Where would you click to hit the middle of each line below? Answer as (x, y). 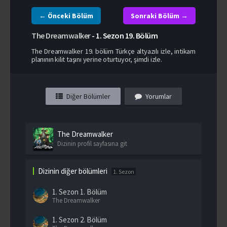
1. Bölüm (93, 192)
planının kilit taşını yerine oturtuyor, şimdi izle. (97, 59)
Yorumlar (158, 96)
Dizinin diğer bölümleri (73, 171)
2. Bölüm (93, 219)
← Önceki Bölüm (66, 15)
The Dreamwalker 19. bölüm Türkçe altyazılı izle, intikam (113, 51)
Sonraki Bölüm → (159, 15)
